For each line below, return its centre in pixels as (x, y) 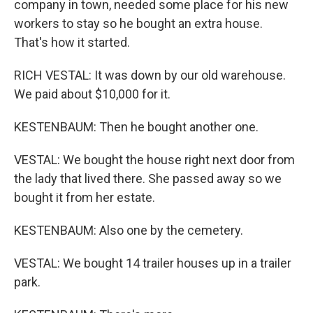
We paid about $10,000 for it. (92, 94)
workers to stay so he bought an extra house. (138, 23)
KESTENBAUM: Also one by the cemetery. (129, 230)
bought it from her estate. (85, 197)
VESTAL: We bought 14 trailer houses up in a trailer (153, 263)
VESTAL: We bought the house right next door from (154, 160)
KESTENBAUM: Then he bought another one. (136, 127)
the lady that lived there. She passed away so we (148, 179)
